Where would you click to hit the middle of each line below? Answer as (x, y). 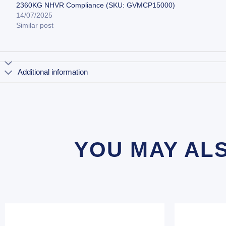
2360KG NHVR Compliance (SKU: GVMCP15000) (96, 5)
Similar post (35, 25)
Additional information (53, 72)
